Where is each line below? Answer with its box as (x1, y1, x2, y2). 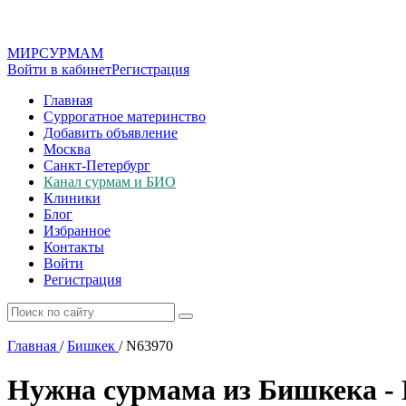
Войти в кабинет (7, 62, 111, 77)
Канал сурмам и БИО (43, 174, 176, 189)
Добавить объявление (43, 125, 178, 140)
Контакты (43, 239, 104, 255)
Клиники (43, 190, 101, 206)
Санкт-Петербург (43, 158, 150, 173)
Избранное (43, 223, 111, 238)
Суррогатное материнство (43, 109, 206, 124)
